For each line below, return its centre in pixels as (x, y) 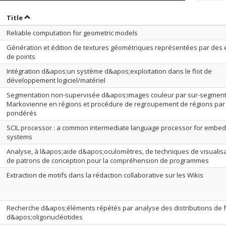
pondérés (22, 113)
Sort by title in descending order (79, 17)
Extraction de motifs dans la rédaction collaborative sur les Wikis (105, 175)
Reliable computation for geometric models (72, 33)
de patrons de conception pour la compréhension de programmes (108, 160)
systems (19, 137)
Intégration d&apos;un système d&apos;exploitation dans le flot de (109, 71)
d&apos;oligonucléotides (45, 217)
